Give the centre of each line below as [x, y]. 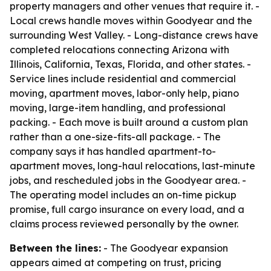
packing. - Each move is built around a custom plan [129, 122]
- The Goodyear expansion [165, 248]
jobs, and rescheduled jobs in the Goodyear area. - [128, 180]
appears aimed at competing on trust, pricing [116, 263]
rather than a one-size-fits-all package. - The [115, 137]
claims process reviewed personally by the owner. [124, 224]
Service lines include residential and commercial [123, 79]
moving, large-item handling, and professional [118, 108]
